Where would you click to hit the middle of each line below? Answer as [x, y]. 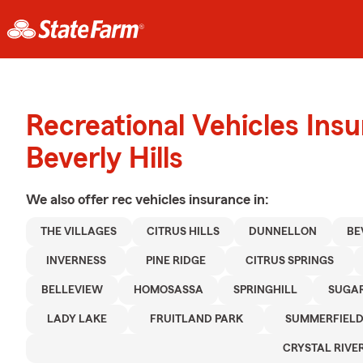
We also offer [69, 199]
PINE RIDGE [175, 261]
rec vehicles [150, 199]
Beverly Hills [105, 159]
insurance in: [229, 199]
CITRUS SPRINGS [289, 261]
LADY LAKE [77, 319]
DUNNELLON [283, 232]
